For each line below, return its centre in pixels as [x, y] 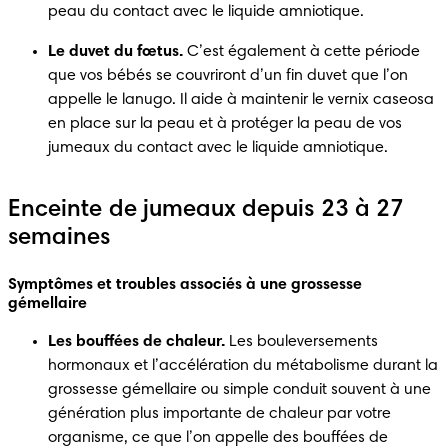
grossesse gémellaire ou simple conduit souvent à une [239, 389]
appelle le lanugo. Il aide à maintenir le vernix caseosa [241, 99]
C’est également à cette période [301, 51]
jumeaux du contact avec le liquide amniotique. [220, 147]
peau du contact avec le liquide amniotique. [206, 11]
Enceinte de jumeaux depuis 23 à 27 [206, 209]
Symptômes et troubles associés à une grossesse [185, 284]
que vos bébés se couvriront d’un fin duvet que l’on [228, 75]
